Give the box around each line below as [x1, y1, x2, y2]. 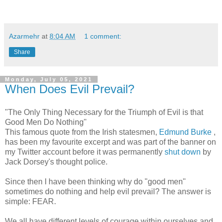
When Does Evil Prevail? [5, 82, 134, 96]
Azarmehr [9, 32, 40, 40]
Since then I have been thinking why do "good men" [5, 177, 186, 186]
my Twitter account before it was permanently [5, 148, 165, 157]
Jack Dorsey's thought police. [5, 158, 108, 166]
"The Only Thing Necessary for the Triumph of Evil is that [5, 108, 203, 117]
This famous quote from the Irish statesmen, [5, 128, 159, 137]
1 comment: [84, 32, 122, 40]
